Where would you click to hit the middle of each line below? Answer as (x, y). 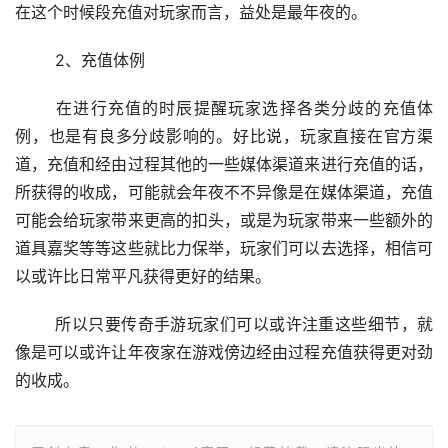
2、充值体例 (100, 60)
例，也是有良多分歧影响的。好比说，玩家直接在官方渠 (224, 136)
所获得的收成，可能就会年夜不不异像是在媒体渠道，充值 (224, 192)
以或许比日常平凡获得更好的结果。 (143, 276)
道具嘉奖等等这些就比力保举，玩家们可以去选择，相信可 (224, 248)
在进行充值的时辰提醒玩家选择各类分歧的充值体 (36, 108)
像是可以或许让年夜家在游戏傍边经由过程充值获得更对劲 (224, 352)
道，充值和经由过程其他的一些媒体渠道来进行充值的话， (224, 164)
